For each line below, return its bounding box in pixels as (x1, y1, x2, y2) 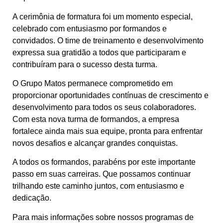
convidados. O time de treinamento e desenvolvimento (12, 36, 204, 45)
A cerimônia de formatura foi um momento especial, (12, 12, 193, 21)
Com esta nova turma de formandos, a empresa (12, 115, 179, 124)
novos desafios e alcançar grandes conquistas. (12, 139, 178, 148)
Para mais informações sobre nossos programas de (12, 213, 194, 222)
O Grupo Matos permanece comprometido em (12, 79, 173, 88)
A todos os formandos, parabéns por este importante (12, 158, 196, 167)
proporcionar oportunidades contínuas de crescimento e (12, 91, 209, 100)
